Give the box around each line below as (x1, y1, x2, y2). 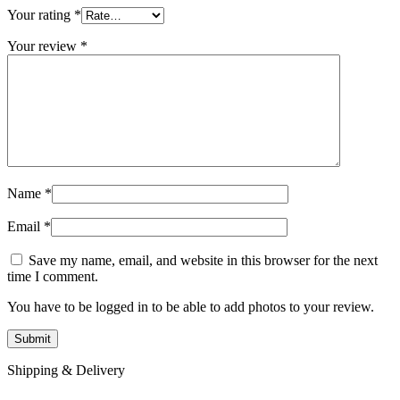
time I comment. (7, 269, 98, 285)
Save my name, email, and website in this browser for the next (29, 253, 378, 269)
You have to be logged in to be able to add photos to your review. (7, 299, 374, 315)
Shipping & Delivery (7, 362, 125, 379)
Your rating (7, 7, 74, 23)
